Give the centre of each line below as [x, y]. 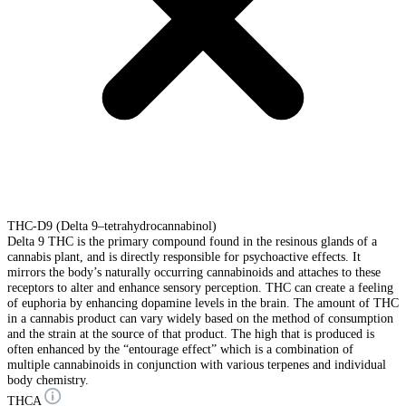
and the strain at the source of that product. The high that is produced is [191, 334]
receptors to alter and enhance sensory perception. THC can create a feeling [200, 288]
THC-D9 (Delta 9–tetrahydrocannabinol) [112, 226]
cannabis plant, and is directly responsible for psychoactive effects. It [184, 257]
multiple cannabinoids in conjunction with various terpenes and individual [197, 365]
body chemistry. [48, 380]
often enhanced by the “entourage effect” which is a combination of [180, 349]
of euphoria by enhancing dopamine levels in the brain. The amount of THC [203, 303]
